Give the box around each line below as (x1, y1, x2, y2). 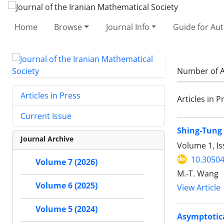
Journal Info (105, 21, 149, 32)
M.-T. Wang (177, 167, 218, 179)
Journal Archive (20, 133, 73, 143)
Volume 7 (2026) (35, 156, 97, 167)
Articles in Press (20, 89, 80, 101)
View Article (177, 182, 220, 193)
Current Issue (20, 110, 71, 121)
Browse (54, 21, 82, 32)
